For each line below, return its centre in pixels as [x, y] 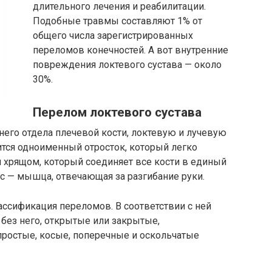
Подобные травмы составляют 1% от [117, 21]
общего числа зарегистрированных [113, 36]
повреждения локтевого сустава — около [127, 65]
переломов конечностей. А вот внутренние [131, 50]
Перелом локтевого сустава [117, 113]
